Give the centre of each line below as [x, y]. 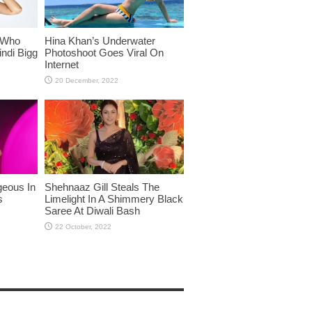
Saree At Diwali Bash [92, 210]
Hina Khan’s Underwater [100, 40]
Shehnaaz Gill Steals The [102, 187]
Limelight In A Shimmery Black [114, 198]
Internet [62, 64]
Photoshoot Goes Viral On [104, 52]
